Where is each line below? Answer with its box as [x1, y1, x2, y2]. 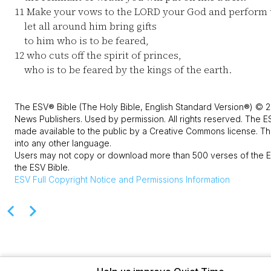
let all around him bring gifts [15, 19, 157, 33]
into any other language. [15, 138, 111, 148]
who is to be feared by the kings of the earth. [15, 63, 232, 76]
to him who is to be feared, [15, 34, 149, 47]
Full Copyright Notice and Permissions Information [33, 174, 230, 184]
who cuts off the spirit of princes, [24, 48, 181, 62]
